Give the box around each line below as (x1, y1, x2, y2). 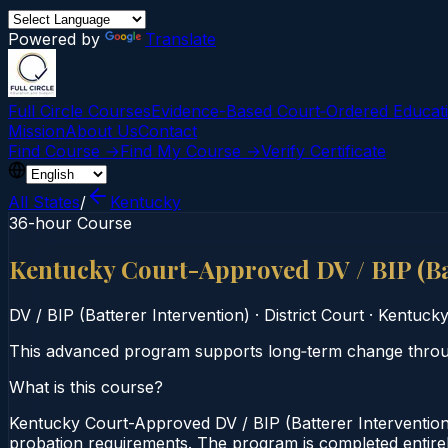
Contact (138, 121, 197, 141)
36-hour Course (9, 213, 132, 233)
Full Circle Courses (8, 101, 151, 121)
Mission (8, 121, 65, 141)
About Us (65, 121, 138, 141)
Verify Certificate (261, 141, 386, 161)
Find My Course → (120, 141, 261, 161)
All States (8, 192, 80, 212)
